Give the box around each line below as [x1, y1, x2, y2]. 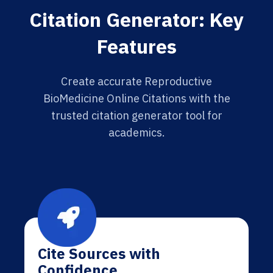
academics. [108, 126, 165, 140]
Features [96, 34, 177, 59]
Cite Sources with [38, 244, 160, 263]
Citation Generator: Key [29, 7, 244, 32]
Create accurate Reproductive [61, 74, 212, 88]
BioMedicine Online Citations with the [43, 91, 230, 105]
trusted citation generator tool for [51, 108, 222, 122]
